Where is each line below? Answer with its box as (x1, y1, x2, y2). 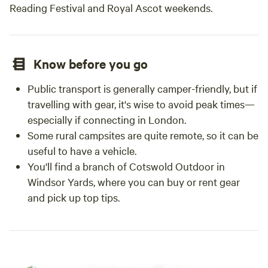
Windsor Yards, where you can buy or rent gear (28, 175, 240, 188)
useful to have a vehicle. (28, 144, 136, 157)
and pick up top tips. (28, 190, 120, 204)
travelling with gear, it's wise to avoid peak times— (28, 97, 255, 111)
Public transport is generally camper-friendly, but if (28, 81, 257, 95)
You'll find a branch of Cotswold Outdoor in (28, 159, 225, 173)
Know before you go (33, 55, 148, 72)
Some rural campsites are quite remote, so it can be (28, 128, 258, 142)
